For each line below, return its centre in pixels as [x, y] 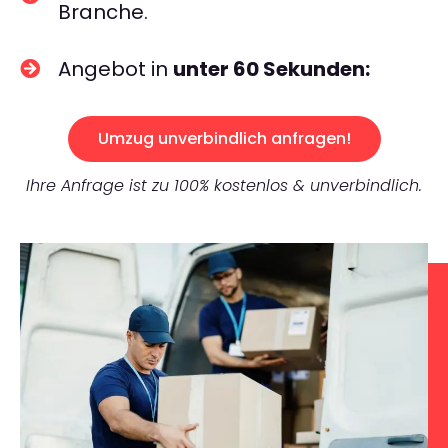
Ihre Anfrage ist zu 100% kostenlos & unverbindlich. [224, 185]
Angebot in [115, 69]
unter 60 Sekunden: [271, 69]
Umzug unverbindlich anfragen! [224, 138]
